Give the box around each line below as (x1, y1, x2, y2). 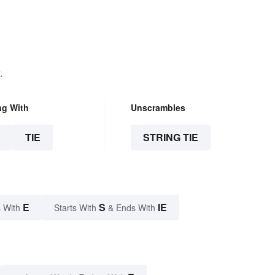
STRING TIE (142, 130, 198, 145)
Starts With (54, 201, 99, 214)
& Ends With (106, 201, 158, 214)
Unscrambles (130, 101, 185, 114)
